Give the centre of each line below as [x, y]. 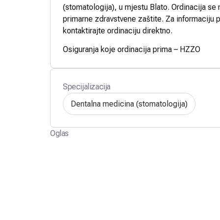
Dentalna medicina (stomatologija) [129, 104]
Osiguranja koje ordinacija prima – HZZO [132, 50]
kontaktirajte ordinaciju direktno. [118, 31]
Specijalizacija [87, 87]
